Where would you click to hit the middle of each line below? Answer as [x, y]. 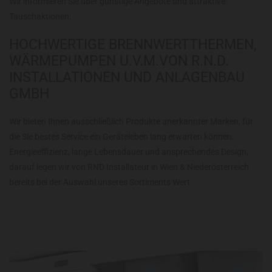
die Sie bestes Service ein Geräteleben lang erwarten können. [122, 136]
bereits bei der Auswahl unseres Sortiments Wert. [101, 182]
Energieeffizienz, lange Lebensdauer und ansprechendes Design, [129, 151]
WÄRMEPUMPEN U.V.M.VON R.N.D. [119, 61]
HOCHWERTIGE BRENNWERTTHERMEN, [133, 44]
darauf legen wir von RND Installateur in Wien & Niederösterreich [129, 167]
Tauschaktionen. [40, 16]
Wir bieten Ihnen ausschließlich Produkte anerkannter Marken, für [131, 121]
